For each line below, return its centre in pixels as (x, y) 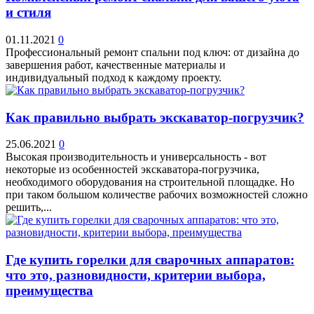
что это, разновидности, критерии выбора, (136, 275)
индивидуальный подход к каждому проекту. (114, 77)
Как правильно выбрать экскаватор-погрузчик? (155, 117)
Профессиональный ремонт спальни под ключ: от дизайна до (152, 52)
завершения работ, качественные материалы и (116, 64)
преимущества (49, 291)
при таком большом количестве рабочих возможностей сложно (157, 195)
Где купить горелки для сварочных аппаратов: (150, 260)
